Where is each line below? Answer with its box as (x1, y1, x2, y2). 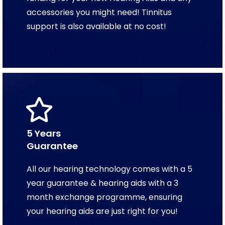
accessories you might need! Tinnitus (27, 6, 172, 18)
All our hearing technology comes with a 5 (27, 163, 192, 175)
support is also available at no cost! (27, 20, 166, 32)
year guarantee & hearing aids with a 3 (27, 177, 178, 189)
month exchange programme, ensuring (27, 191, 182, 203)
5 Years (27, 127, 61, 140)
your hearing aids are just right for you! (27, 205, 178, 217)
